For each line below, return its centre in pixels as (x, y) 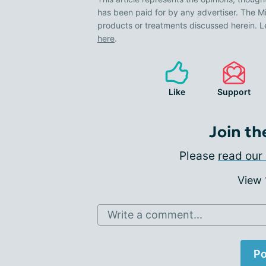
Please (199, 156)
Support (234, 91)
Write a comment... (155, 214)
